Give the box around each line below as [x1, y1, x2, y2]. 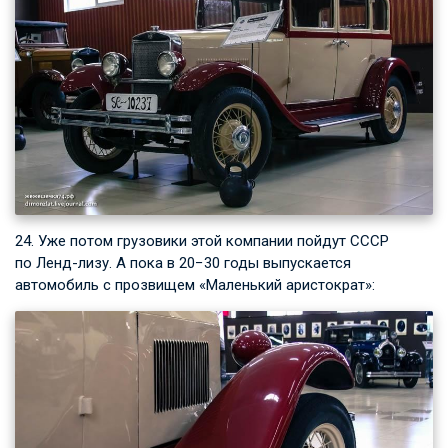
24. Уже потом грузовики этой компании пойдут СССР [15, 231, 389, 250]
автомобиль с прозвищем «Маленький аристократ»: [15, 275, 375, 294]
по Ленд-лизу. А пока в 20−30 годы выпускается [15, 253, 351, 272]
